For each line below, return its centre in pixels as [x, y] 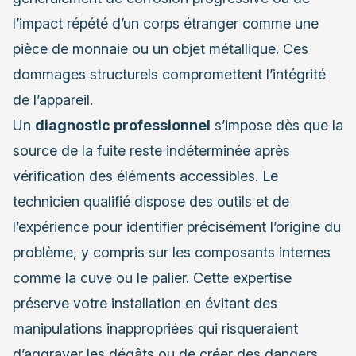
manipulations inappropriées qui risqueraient [155, 328]
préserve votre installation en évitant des [145, 303]
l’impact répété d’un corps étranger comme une [166, 23]
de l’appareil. [53, 99]
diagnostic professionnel [123, 125]
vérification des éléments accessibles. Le [145, 176]
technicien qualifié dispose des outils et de [151, 201]
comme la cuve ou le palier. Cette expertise [152, 277]
